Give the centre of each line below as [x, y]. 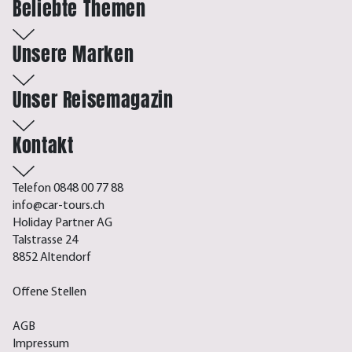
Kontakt [43, 146]
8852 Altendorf [52, 258]
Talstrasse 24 [45, 241]
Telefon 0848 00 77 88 [68, 189]
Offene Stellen [49, 293]
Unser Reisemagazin [93, 100]
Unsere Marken [73, 55]
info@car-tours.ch [59, 206]
